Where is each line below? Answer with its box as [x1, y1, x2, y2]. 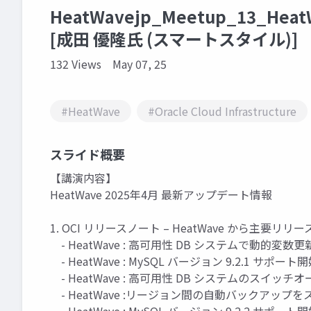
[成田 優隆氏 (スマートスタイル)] [50, 26, 298, 51]
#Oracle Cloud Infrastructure [148, 103, 296, 119]
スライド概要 [50, 145, 125, 163]
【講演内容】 [50, 169, 117, 186]
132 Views [50, 56, 101, 72]
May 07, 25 [112, 56, 167, 72]
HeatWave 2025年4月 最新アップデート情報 [50, 186, 272, 203]
